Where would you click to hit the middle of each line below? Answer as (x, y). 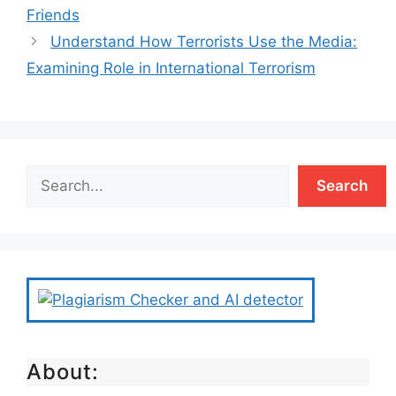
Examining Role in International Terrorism (171, 68)
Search (342, 185)
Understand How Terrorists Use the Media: (204, 41)
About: (63, 371)
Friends (53, 15)
